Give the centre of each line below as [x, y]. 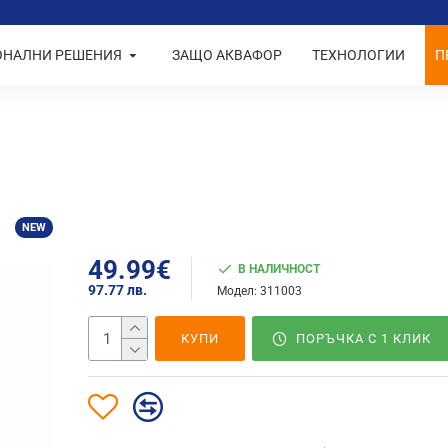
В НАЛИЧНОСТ [279, 269]
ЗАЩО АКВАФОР [227, 55]
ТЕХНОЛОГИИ [359, 55]
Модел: [237, 291]
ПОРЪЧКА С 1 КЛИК [363, 338]
